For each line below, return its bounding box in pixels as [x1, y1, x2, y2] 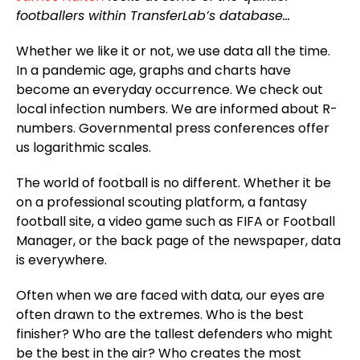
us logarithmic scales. [16, 138, 157, 157]
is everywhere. [16, 251, 107, 269]
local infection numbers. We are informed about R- [16, 100, 337, 118]
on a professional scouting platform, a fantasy [16, 193, 307, 211]
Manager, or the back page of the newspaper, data [16, 231, 341, 250]
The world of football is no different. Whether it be [16, 174, 331, 192]
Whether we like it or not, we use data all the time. [16, 42, 330, 60]
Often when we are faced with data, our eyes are [16, 286, 325, 305]
